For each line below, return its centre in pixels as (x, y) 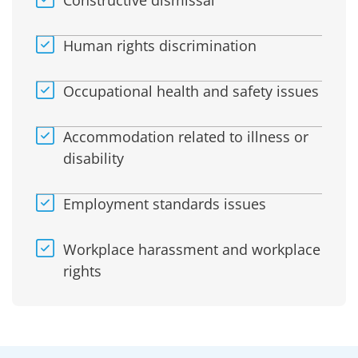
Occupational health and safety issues (191, 91)
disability (93, 159)
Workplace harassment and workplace (191, 250)
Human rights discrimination (159, 46)
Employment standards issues (164, 204)
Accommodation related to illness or (185, 137)
